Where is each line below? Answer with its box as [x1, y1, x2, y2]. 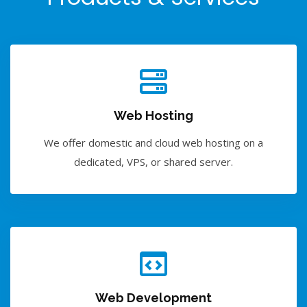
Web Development [95, 290, 212, 305]
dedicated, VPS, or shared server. [74, 154, 233, 169]
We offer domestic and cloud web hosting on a [44, 135, 263, 149]
